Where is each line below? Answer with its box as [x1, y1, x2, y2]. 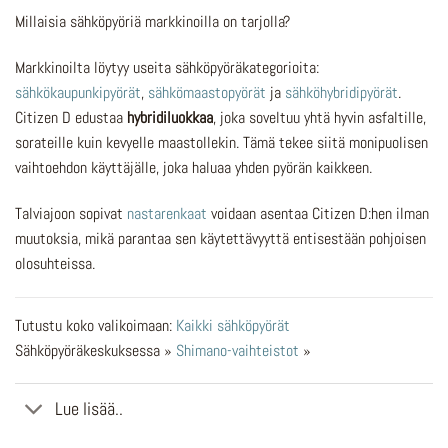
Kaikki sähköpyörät [176, 314, 290, 336]
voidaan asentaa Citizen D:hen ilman [207, 202, 429, 224]
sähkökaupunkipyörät [15, 81, 141, 103]
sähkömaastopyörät [148, 81, 266, 103]
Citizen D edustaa [15, 106, 127, 128]
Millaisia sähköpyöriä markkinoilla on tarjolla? [15, 11, 290, 33]
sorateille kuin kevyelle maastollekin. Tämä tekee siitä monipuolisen [15, 131, 428, 153]
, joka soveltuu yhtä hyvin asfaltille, [213, 106, 426, 128]
